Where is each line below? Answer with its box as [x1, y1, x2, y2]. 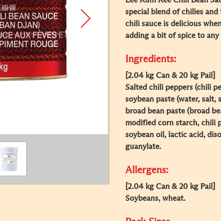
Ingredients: [125, 54, 176, 64]
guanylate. [125, 143, 161, 150]
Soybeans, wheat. [125, 194, 185, 202]
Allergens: [125, 165, 168, 175]
